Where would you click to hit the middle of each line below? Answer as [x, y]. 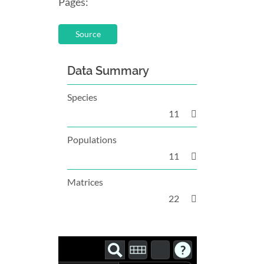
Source [88, 34]
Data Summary [108, 70]
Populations [92, 139]
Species [82, 97]
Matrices [85, 181]
